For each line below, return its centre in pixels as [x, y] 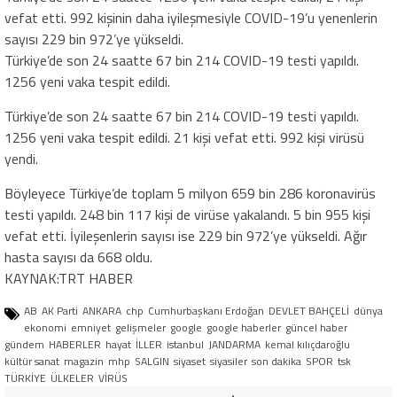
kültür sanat [32, 362]
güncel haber [316, 328]
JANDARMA [234, 345]
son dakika [276, 362]
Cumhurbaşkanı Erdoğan [206, 311]
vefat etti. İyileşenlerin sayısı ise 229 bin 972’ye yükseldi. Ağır [186, 236]
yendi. [21, 159]
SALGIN [152, 362]
